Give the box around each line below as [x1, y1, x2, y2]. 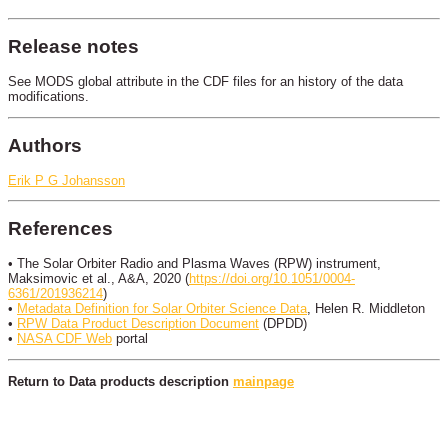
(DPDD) [259, 316, 307, 332]
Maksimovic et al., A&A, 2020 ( [8, 271, 189, 287]
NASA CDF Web [17, 331, 112, 347]
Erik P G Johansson [8, 172, 125, 188]
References [8, 218, 113, 240]
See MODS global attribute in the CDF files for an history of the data [8, 74, 403, 90]
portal [112, 331, 148, 347]
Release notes [8, 36, 139, 58]
